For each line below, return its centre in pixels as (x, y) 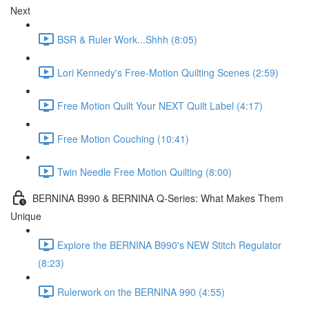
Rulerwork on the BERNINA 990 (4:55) (141, 291)
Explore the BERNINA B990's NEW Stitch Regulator (169, 245)
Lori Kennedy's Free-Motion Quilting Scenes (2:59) (168, 72)
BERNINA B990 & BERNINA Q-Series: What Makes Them (158, 198)
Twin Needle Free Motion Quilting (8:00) (144, 171)
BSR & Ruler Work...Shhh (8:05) (127, 39)
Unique (26, 216)
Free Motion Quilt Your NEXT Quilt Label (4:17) (160, 105)
